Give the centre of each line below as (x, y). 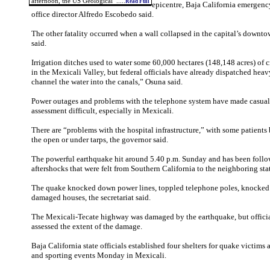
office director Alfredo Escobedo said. (93, 14)
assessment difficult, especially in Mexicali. (102, 111)
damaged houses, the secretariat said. (91, 197)
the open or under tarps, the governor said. (100, 140)
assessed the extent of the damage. (87, 226)
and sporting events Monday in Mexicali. (99, 255)
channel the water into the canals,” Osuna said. (107, 82)
